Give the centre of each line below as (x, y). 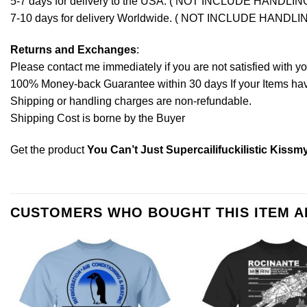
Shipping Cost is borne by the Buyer (98, 118)
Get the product (49, 149)
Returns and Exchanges (73, 49)
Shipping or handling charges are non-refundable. (131, 101)
